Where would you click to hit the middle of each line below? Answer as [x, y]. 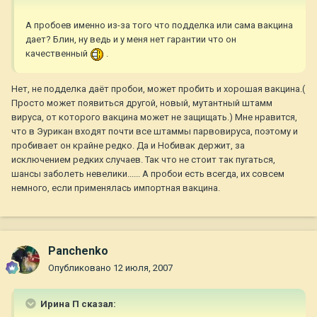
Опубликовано [81, 268]
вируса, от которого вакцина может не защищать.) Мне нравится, [154, 117]
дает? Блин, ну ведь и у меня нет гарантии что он [131, 40]
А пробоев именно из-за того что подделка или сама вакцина [159, 25]
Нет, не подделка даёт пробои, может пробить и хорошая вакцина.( [158, 88]
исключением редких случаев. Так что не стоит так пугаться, [143, 159]
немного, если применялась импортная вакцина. [116, 188]
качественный [58, 54]
